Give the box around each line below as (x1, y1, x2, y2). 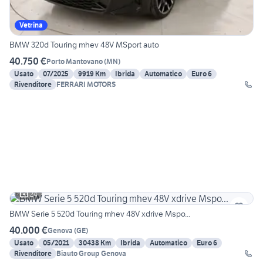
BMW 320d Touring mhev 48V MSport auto (9, 39, 159, 50)
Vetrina (19, 21, 43, 30)
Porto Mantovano (46, 56, 103, 66)
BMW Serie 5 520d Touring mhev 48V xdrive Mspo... (9, 208, 190, 220)
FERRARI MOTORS (56, 80, 116, 89)
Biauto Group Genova (56, 249, 126, 258)
